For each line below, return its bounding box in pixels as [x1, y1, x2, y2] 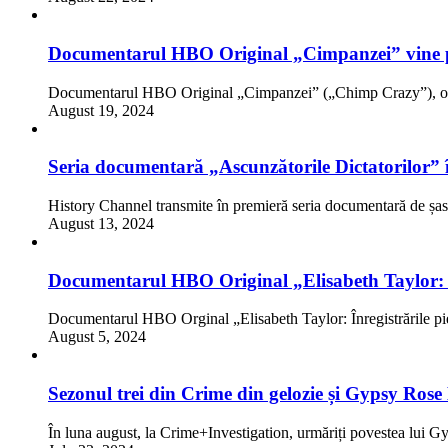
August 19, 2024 [48, 101, 154, 119]
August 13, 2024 [48, 215, 154, 232]
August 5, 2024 [48, 328, 146, 346]
